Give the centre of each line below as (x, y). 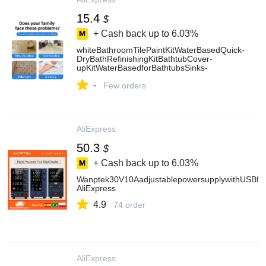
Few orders (125, 85)
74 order (129, 205)
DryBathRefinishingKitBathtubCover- (145, 59)
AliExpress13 (101, 77)
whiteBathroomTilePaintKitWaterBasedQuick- (161, 50)
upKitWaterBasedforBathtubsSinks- (142, 68)
